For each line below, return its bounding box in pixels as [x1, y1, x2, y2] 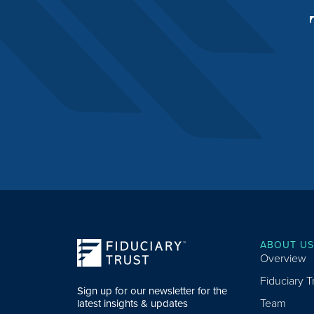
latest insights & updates [77, 295, 188, 311]
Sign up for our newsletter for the [77, 282, 227, 299]
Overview [260, 250, 307, 267]
